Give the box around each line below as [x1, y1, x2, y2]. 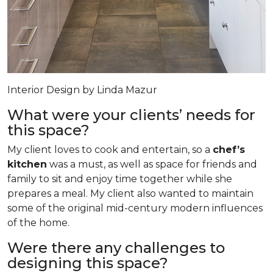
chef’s [213, 143, 245, 155]
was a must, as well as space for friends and [47, 158, 257, 170]
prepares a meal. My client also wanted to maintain [7, 187, 253, 199]
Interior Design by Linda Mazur [7, 83, 157, 96]
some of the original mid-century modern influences [7, 202, 263, 214]
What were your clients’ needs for [7, 105, 255, 124]
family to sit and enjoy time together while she [7, 172, 232, 185]
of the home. [7, 216, 69, 229]
